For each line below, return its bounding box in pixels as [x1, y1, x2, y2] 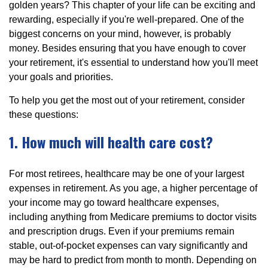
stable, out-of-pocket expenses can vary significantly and [9, 240, 248, 251]
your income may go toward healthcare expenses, [9, 197, 219, 208]
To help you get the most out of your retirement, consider [9, 95, 245, 105]
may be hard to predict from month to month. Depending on [9, 254, 257, 265]
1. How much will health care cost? [9, 130, 213, 153]
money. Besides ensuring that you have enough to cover [9, 42, 246, 53]
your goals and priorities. [9, 71, 113, 82]
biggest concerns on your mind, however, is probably [9, 28, 231, 39]
